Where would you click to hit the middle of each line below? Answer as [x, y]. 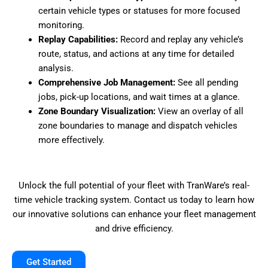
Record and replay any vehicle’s [180, 39]
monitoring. [61, 25]
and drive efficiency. [134, 228]
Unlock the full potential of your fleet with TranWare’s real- [134, 185]
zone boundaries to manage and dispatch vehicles [138, 125]
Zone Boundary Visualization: [97, 111]
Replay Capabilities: [78, 39]
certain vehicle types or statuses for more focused [139, 10]
